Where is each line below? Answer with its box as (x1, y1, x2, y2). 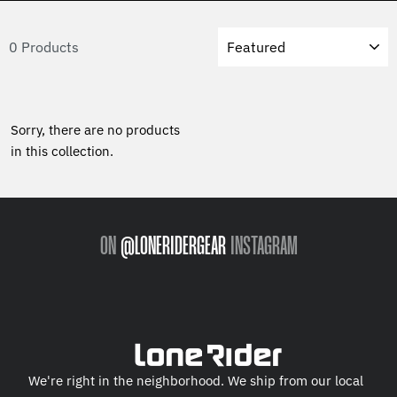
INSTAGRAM (230, 234, 298, 260)
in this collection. (11, 143, 113, 160)
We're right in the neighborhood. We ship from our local (28, 372, 363, 389)
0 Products (9, 37, 79, 56)
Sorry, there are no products (11, 121, 180, 138)
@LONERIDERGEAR (115, 234, 230, 260)
